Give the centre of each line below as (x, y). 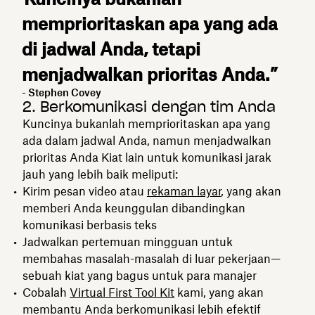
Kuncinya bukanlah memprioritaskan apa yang (147, 123)
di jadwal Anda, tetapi (111, 49)
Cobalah (46, 292)
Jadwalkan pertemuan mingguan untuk (128, 242)
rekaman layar (184, 191)
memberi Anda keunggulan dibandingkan (134, 208)
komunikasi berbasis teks (90, 225)
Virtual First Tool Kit (122, 292)
